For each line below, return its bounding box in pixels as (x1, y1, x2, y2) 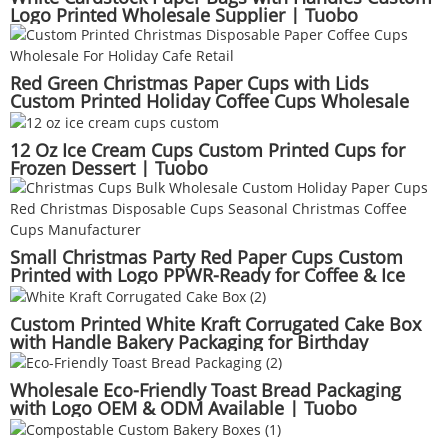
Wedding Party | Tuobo (10, 347, 206, 372)
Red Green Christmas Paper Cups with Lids (10, 71, 369, 95)
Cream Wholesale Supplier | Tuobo (10, 280, 306, 305)
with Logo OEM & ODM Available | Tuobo (10, 396, 357, 421)
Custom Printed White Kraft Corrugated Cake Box (10, 311, 421, 336)
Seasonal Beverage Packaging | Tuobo (10, 107, 332, 131)
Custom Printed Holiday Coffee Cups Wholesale (10, 89, 409, 113)
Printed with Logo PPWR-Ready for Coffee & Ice (10, 262, 405, 287)
